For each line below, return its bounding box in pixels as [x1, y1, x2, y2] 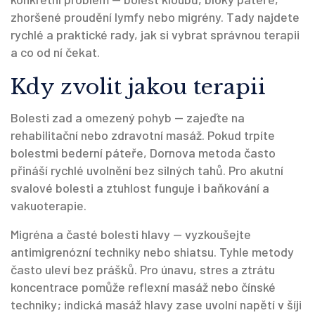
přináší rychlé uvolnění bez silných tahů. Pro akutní [11, 162, 283, 178]
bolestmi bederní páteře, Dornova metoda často [11, 145, 276, 160]
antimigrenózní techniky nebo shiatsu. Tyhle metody [11, 244, 294, 259]
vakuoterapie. [11, 198, 86, 213]
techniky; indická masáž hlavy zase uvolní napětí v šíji [11, 297, 302, 312]
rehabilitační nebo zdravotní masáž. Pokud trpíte [11, 127, 275, 143]
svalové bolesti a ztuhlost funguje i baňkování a [11, 180, 269, 195]
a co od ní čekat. [11, 44, 100, 60]
